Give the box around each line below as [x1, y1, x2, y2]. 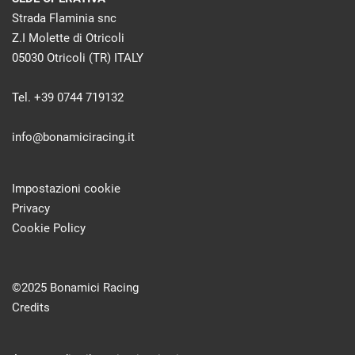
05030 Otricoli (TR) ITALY [12, 51, 143, 65]
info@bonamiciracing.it [12, 130, 135, 144]
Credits [12, 300, 50, 315]
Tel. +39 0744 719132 [12, 90, 124, 105]
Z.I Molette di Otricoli [12, 31, 124, 45]
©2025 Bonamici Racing [12, 281, 139, 295]
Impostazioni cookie [12, 181, 120, 196]
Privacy [12, 201, 50, 216]
